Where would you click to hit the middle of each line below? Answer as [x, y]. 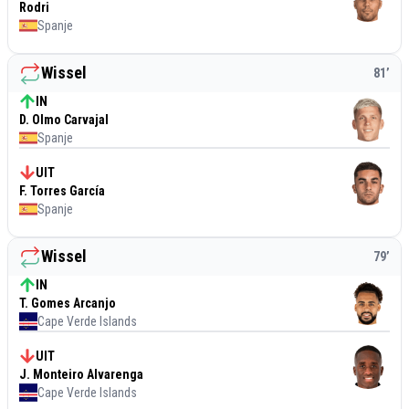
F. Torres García [62, 190]
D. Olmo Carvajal [64, 119]
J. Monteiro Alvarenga [81, 374]
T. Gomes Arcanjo [68, 303]
